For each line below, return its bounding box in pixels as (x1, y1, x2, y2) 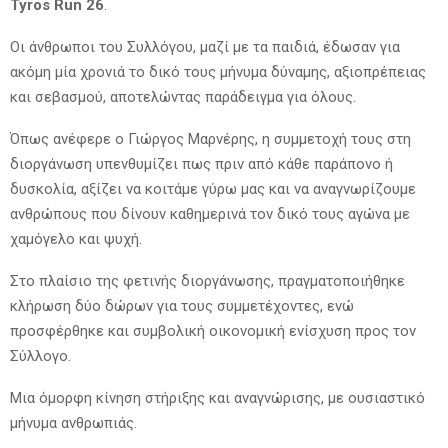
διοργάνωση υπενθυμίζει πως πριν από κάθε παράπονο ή (10, 154, 393, 173)
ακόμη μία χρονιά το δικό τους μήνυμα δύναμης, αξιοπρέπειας (10, 62, 426, 81)
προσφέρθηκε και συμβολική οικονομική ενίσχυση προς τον (10, 321, 416, 340)
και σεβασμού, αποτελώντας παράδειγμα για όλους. (10, 87, 356, 106)
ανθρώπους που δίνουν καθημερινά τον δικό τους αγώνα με (10, 204, 410, 223)
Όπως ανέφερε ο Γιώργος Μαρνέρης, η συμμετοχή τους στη (10, 129, 411, 148)
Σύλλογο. (10, 346, 71, 365)
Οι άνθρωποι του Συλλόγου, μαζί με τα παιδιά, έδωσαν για (10, 37, 400, 56)
